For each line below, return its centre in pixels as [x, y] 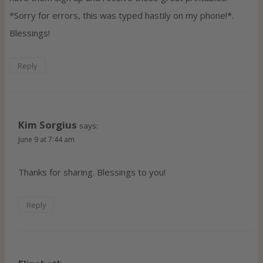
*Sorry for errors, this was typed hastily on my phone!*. [122, 16]
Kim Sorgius [48, 124]
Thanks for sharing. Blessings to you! [92, 172]
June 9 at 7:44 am [46, 139]
